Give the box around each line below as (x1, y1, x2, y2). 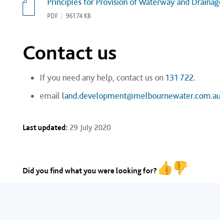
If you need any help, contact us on (39, 72, 165, 82)
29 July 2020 (69, 123, 111, 132)
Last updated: (22, 123, 68, 132)
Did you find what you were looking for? (22, 166, 157, 175)
